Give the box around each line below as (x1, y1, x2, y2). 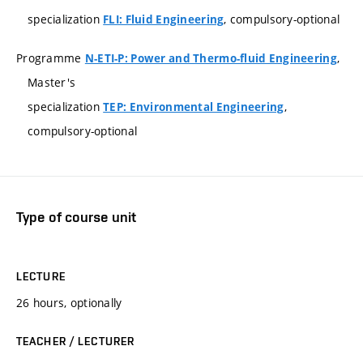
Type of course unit (16, 207, 136, 225)
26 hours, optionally (16, 295, 122, 311)
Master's (28, 74, 76, 90)
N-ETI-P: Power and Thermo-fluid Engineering (84, 50, 337, 66)
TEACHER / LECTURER (16, 335, 135, 348)
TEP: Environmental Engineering (103, 99, 284, 114)
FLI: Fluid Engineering (103, 12, 224, 28)
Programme (16, 49, 85, 66)
